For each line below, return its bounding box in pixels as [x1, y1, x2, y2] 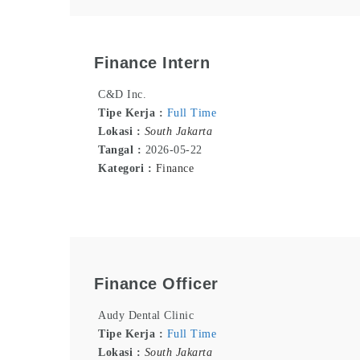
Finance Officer [94, 274, 219, 292]
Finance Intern [94, 53, 210, 72]
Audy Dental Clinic [98, 309, 194, 322]
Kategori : [98, 162, 156, 175]
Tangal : [98, 144, 145, 157]
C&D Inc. [98, 88, 146, 101]
